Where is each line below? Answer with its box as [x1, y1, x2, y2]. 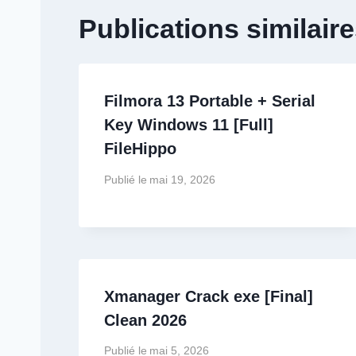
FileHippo [104, 140, 176, 157]
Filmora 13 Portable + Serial [104, 92, 315, 110]
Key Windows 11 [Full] [104, 116, 273, 133]
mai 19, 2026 [149, 173, 216, 186]
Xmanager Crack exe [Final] [104, 287, 313, 305]
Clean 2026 [104, 311, 187, 329]
